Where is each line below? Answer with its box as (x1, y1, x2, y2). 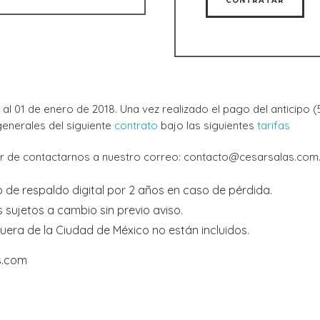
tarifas (257, 118, 290, 132)
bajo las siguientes (161, 118, 257, 132)
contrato (114, 118, 161, 132)
